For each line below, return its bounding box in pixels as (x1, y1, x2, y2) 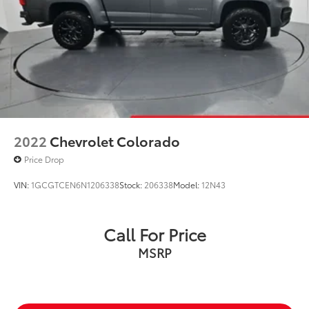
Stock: (119, 178, 144, 190)
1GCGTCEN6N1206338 (31, 178, 119, 190)
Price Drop (24, 152, 64, 165)
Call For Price (103, 221, 206, 246)
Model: (173, 178, 201, 190)
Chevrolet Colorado (50, 130, 180, 150)
